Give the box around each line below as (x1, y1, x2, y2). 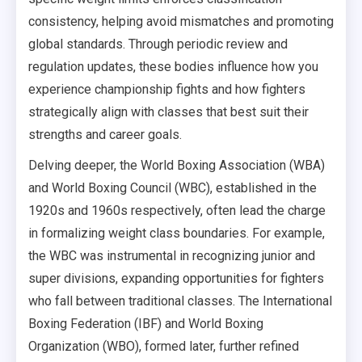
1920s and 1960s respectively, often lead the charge (28, 202, 326, 218)
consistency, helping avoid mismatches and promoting (28, 13, 334, 29)
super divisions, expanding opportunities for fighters (28, 270, 324, 286)
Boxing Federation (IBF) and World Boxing (28, 315, 263, 331)
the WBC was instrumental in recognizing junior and (28, 247, 315, 263)
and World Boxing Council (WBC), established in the (28, 179, 317, 196)
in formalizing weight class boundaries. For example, (28, 225, 325, 241)
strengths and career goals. (28, 126, 182, 142)
